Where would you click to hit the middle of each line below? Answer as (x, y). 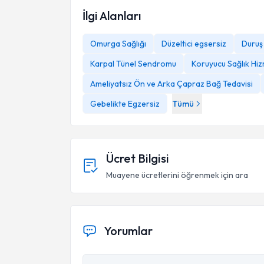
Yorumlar (128, 231)
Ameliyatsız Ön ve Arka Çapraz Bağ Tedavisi (171, 84)
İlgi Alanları (112, 16)
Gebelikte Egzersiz (125, 104)
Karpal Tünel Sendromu (133, 64)
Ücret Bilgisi (138, 158)
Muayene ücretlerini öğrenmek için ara (177, 175)
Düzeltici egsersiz (194, 44)
